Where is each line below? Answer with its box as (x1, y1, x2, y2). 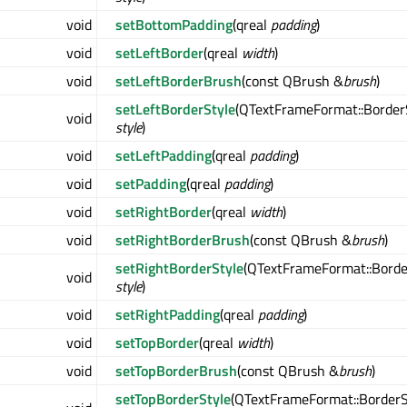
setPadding (115, 173, 186, 195)
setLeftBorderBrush (115, 70, 242, 93)
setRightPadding (115, 303, 220, 326)
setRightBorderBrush (115, 229, 250, 252)
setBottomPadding (115, 14, 233, 36)
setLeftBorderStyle (115, 98, 235, 121)
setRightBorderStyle (115, 257, 243, 280)
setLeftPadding (115, 144, 212, 167)
